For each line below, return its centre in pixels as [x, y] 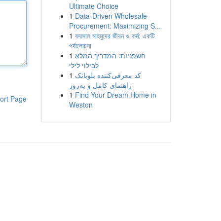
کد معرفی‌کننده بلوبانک [108, 75]
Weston [81, 105]
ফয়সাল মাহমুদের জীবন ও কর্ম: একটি [115, 36]
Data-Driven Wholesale [111, 16]
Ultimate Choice [93, 6]
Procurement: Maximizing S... [115, 26]
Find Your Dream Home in [115, 95]
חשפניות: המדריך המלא [110, 55]
